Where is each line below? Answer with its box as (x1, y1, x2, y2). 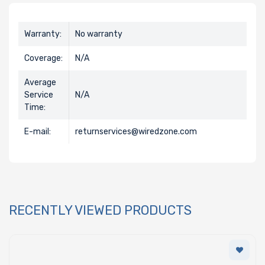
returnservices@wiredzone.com (75, 126, 197, 137)
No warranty (75, 28, 122, 39)
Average (24, 77, 56, 88)
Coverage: (24, 53, 63, 63)
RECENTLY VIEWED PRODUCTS (9, 202, 192, 218)
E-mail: (24, 126, 51, 137)
